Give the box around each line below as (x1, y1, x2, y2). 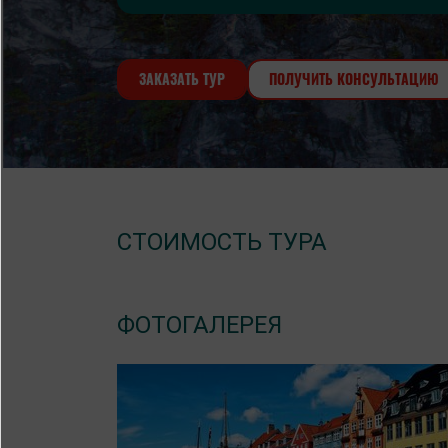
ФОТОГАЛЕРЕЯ (117, 311, 282, 339)
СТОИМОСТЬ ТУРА (117, 228, 327, 256)
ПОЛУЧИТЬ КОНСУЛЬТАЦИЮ (269, 68, 439, 89)
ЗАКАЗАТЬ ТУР (139, 68, 225, 89)
